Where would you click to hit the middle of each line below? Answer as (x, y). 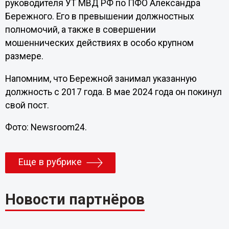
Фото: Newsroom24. (46, 128)
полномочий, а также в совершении (80, 30)
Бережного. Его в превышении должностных (99, 17)
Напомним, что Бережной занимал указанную (101, 78)
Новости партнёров (75, 200)
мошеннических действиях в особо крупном (99, 43)
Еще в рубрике (50, 162)
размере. (24, 56)
